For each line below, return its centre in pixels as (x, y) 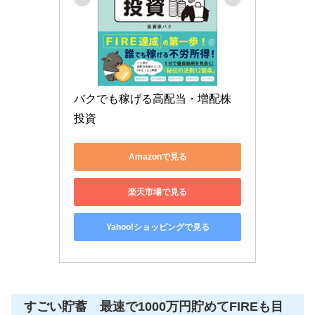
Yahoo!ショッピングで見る (157, 227)
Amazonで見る (157, 156)
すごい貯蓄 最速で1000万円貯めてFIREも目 (154, 306)
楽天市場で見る (157, 192)
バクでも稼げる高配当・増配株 (153, 99)
